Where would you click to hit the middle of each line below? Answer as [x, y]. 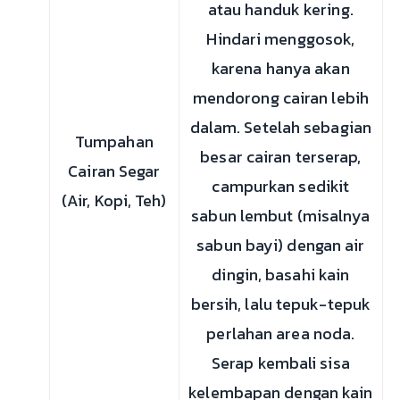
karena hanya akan [280, 68]
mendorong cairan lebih [280, 98]
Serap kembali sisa [280, 363]
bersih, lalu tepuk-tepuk [281, 304]
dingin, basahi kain [281, 275]
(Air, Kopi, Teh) [114, 200]
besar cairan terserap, [281, 157]
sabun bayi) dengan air [281, 245]
